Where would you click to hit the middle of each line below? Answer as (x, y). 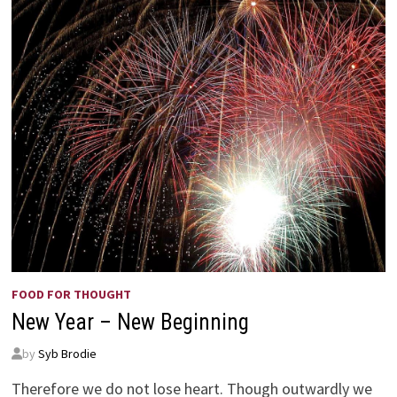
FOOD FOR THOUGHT (71, 294)
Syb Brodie (67, 353)
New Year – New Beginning (130, 322)
